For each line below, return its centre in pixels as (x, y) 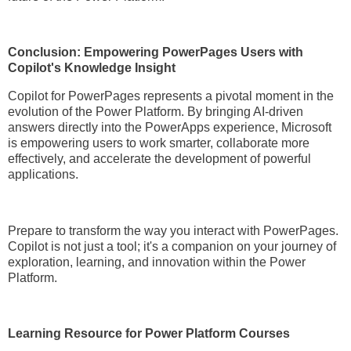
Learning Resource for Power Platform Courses (149, 334)
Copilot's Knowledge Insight (92, 68)
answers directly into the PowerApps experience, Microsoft (170, 128)
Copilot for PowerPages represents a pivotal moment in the (171, 96)
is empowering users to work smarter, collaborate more (159, 143)
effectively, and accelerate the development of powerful (159, 159)
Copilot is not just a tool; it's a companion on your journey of (172, 246)
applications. (43, 175)
